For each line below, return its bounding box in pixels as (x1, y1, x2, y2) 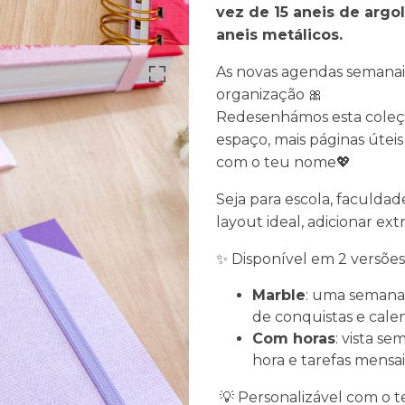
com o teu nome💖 (216, 153, 351, 171)
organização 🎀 (216, 85, 323, 103)
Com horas (252, 329, 335, 347)
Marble (252, 286, 306, 304)
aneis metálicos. (216, 25, 343, 43)
